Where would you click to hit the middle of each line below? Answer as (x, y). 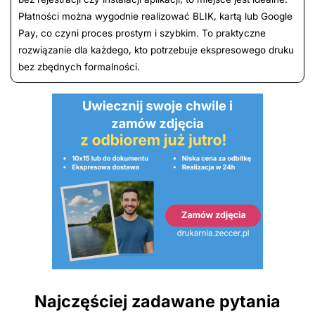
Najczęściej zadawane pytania (157, 302)
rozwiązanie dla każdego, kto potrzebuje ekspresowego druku (156, 50)
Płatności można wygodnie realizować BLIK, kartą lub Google (155, 17)
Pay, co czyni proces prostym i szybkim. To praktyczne (142, 33)
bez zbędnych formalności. (79, 67)
